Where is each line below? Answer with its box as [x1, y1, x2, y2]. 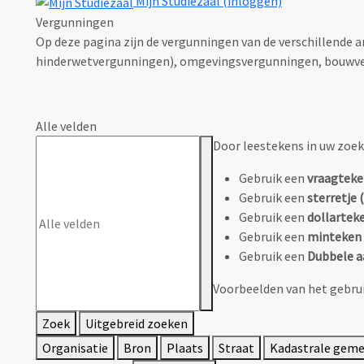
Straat [219, 340, 254, 357]
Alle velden [36, 118, 97, 135]
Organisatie [42, 340, 108, 357]
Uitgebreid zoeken [85, 315, 188, 332]
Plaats [167, 340, 203, 357]
